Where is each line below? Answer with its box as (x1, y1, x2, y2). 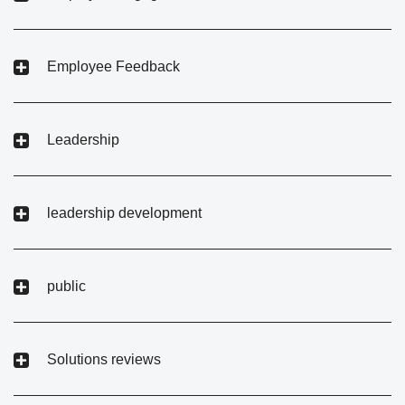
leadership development (47, 204, 202, 221)
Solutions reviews (47, 351, 161, 367)
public (47, 278, 86, 294)
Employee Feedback (47, 58, 180, 74)
